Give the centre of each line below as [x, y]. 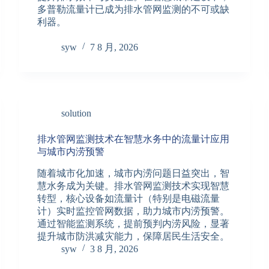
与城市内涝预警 [71, 151]
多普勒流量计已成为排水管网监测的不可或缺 [134, 9]
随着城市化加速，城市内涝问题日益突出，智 [134, 173]
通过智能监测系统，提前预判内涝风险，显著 [134, 223]
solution [77, 113]
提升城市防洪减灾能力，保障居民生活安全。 [134, 236]
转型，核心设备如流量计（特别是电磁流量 [129, 198]
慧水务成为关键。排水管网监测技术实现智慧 [134, 186]
